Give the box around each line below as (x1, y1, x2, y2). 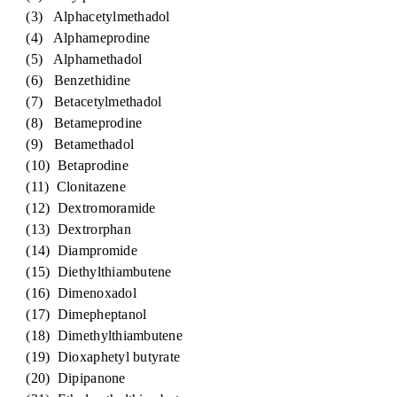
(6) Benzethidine (7, 73, 131, 88)
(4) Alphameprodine (7, 30, 151, 45)
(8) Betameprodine (7, 115, 143, 130)
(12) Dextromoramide (7, 200, 156, 215)
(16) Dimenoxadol (7, 285, 136, 300)
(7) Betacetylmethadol (7, 94, 162, 109)
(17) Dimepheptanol (7, 307, 147, 322)
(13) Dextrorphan (7, 222, 131, 237)
